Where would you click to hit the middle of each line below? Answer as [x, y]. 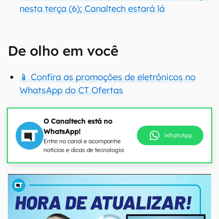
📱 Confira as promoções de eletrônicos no [108, 77]
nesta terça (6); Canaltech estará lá [92, 9]
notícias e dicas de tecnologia [84, 150]
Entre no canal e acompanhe [82, 141]
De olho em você [63, 51]
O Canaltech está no [78, 121]
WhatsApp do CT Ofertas [71, 90]
